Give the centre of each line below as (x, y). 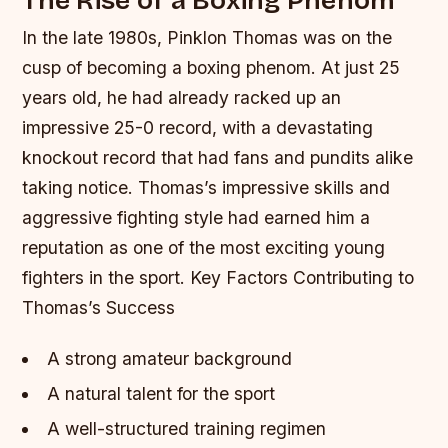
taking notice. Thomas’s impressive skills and (206, 187)
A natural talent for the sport (160, 394)
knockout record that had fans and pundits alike (218, 157)
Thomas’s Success (99, 307)
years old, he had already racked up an (182, 97)
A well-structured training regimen (186, 429)
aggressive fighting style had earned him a (196, 217)
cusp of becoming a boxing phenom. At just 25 (211, 67)
